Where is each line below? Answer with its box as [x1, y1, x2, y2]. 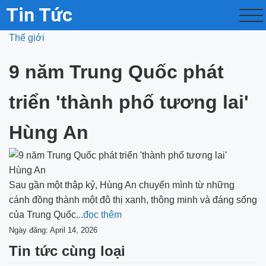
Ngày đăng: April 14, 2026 [9, 226, 97, 235]
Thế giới [9, 33, 45, 43]
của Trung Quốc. [9, 210, 78, 220]
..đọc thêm [78, 210, 122, 220]
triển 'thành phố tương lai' [9, 91, 249, 113]
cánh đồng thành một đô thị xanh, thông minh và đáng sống [9, 195, 257, 205]
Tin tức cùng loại [9, 243, 125, 259]
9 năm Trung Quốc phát [9, 61, 224, 83]
